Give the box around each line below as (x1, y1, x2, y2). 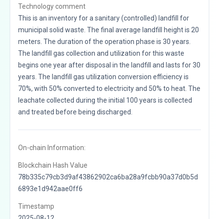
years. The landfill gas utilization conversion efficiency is (18, 72, 189, 81)
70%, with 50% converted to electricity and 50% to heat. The (18, 84, 200, 92)
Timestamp (18, 202, 54, 210)
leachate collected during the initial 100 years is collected (18, 96, 192, 104)
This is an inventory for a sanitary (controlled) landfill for (18, 14, 189, 22)
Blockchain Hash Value (18, 161, 88, 169)
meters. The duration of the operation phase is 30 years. (18, 37, 191, 45)
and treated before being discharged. (18, 108, 132, 116)
